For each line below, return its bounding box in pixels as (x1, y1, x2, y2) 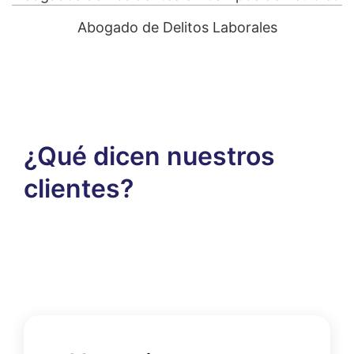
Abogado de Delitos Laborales (77, 19, 277, 36)
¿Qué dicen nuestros (24, 141, 275, 172)
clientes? (24, 173, 134, 205)
